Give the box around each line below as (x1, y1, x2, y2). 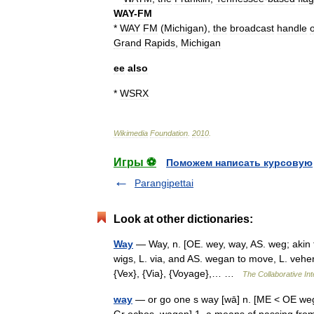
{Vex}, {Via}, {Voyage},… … (114, 268, 243, 279)
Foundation (150, 129, 188, 137)
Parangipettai (135, 177, 193, 189)
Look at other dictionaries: (114, 213, 253, 225)
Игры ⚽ (114, 156, 156, 168)
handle (277, 22, 307, 34)
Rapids (144, 37, 175, 48)
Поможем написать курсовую (166, 157, 313, 168)
